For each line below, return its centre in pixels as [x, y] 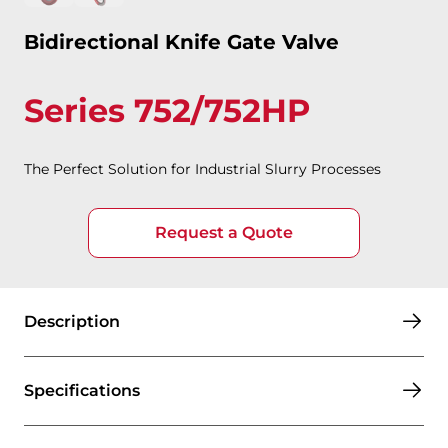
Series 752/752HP [167, 110]
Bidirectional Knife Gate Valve [181, 42]
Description [72, 321]
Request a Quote [224, 232]
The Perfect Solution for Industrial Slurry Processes [202, 169]
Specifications [82, 390]
